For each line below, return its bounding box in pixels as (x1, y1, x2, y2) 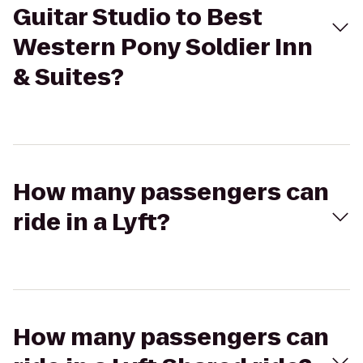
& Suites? (13, 62, 124, 93)
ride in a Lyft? (13, 207, 170, 238)
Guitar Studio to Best (13, 2, 263, 33)
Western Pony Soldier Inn (13, 32, 313, 63)
